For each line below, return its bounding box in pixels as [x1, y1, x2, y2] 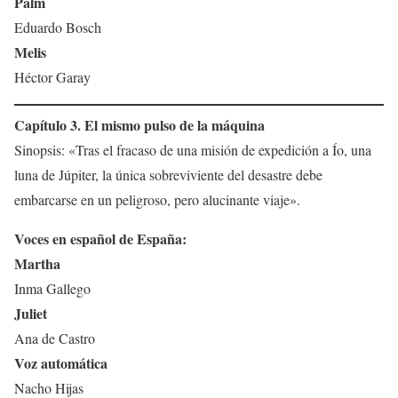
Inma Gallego [14, 279, 91, 298]
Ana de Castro [14, 329, 95, 348]
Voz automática [14, 353, 107, 374]
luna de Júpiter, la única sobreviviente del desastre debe [14, 165, 322, 185]
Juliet [14, 303, 47, 324]
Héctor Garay [14, 68, 91, 87]
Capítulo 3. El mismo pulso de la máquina [14, 115, 265, 136]
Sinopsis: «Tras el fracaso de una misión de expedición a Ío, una [14, 140, 371, 160]
